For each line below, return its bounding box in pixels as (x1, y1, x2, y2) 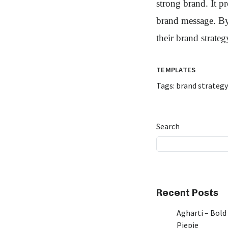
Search (156, 121, 180, 131)
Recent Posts (156, 187, 218, 198)
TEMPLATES (156, 65, 196, 74)
